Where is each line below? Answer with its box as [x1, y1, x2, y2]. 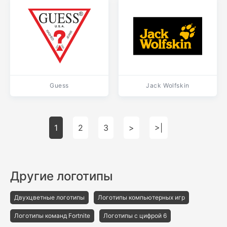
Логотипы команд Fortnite [14, 212, 90, 219]
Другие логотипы [10, 169, 113, 183]
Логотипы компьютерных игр [98, 194, 185, 201]
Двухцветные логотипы [14, 194, 85, 201]
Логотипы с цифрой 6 [103, 212, 167, 219]
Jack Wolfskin [146, 82, 190, 89]
